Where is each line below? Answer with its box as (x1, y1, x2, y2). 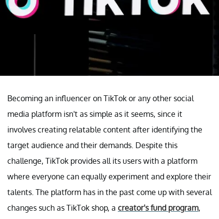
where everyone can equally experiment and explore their (7, 171, 211, 181)
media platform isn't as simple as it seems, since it (7, 109, 182, 119)
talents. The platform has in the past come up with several (7, 187, 212, 197)
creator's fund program (118, 202, 198, 213)
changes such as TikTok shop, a (7, 202, 118, 213)
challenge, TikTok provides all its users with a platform (7, 155, 197, 166)
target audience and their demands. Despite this (7, 140, 177, 150)
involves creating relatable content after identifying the (7, 124, 202, 134)
